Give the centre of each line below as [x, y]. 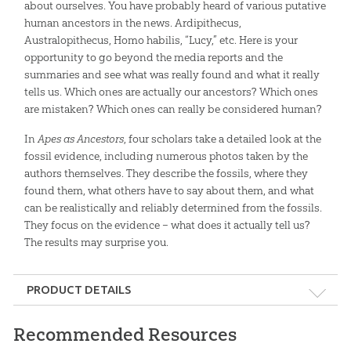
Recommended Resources [125, 335]
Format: [33, 314]
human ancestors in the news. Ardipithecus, [132, 22]
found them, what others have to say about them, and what [169, 190]
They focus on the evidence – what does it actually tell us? [167, 224]
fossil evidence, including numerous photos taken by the [166, 156]
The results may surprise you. [96, 242]
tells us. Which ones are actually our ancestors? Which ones [171, 91]
